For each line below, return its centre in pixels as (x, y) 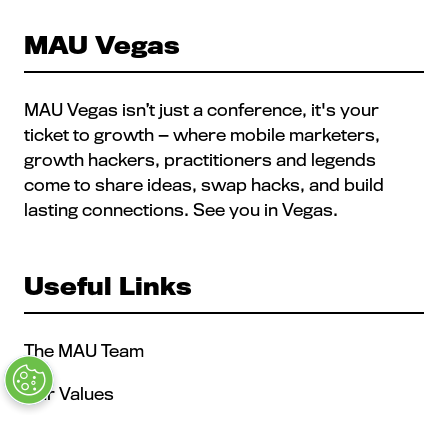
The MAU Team (84, 351)
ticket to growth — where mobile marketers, (202, 135)
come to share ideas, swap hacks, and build (204, 185)
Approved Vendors (105, 435)
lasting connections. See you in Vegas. (181, 210)
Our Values (71, 393)
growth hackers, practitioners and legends (200, 160)
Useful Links (108, 286)
